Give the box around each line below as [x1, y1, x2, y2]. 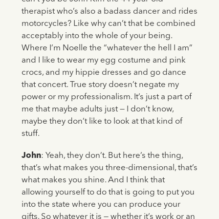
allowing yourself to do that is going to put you [21, 188, 195, 197]
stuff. [21, 130, 40, 138]
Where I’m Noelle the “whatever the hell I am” [21, 44, 193, 53]
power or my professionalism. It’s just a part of [21, 93, 192, 102]
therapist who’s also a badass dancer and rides [21, 7, 197, 16]
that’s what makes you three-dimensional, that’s [21, 164, 197, 173]
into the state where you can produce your [21, 200, 180, 209]
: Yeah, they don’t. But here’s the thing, [41, 152, 183, 160]
